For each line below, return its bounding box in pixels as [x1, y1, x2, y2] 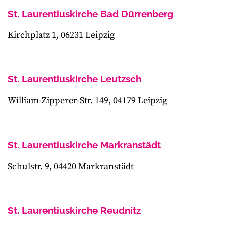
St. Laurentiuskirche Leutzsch [8, 73, 141, 85]
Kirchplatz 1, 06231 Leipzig [8, 29, 115, 41]
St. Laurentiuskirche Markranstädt [8, 139, 161, 151]
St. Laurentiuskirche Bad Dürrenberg [8, 8, 173, 19]
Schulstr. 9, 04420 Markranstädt [8, 160, 134, 172]
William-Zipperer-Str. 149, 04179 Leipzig [8, 95, 167, 107]
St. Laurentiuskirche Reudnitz [8, 204, 141, 216]
